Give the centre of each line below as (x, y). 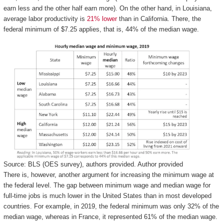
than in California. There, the (159, 18)
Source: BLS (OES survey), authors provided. (69, 164)
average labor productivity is (45, 18)
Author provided (160, 164)
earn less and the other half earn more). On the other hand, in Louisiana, (107, 8)
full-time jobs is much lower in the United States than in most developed (107, 195)
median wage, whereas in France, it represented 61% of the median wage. (110, 216)
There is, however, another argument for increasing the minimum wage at (108, 174)
